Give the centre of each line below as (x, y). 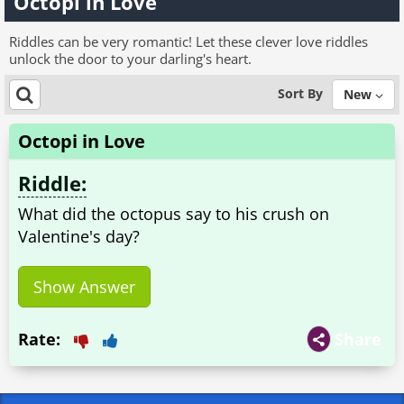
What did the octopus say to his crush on (174, 214)
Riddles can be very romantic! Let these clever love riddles (188, 41)
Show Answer (84, 287)
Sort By (300, 93)
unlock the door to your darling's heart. (130, 59)
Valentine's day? (79, 236)
